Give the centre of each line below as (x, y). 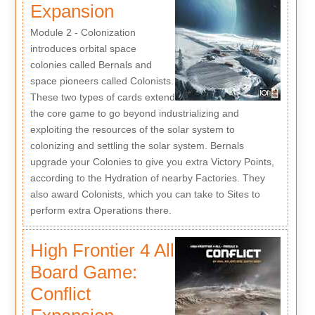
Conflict (60, 294)
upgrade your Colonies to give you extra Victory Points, (152, 162)
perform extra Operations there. (101, 211)
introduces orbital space (83, 49)
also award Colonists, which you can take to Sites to (145, 194)
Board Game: (83, 272)
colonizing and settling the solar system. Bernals (137, 146)
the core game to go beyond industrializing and (134, 114)
